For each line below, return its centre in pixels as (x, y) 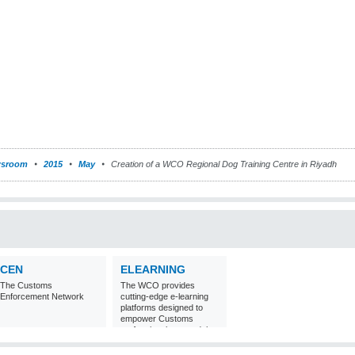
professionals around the (168, 330)
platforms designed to (162, 307)
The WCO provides (158, 285)
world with (139, 341)
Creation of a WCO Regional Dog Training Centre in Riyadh (223, 164)
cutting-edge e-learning (164, 296)
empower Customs (157, 319)
